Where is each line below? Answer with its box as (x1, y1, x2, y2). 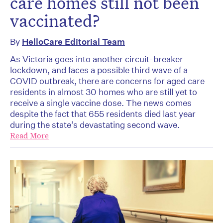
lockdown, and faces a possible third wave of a (10, 65, 188, 76)
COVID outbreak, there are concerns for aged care (10, 76, 205, 87)
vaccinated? (10, 9, 100, 32)
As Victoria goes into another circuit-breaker (10, 54, 183, 65)
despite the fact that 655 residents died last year (10, 109, 196, 119)
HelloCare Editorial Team (22, 36, 125, 47)
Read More (10, 130, 49, 141)
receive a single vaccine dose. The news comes (10, 98, 192, 109)
